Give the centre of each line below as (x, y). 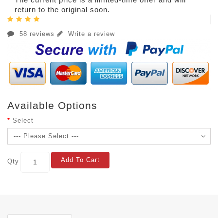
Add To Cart (80, 160)
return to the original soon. (62, 9)
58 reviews (37, 34)
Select (23, 120)
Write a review (90, 34)
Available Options (52, 105)
